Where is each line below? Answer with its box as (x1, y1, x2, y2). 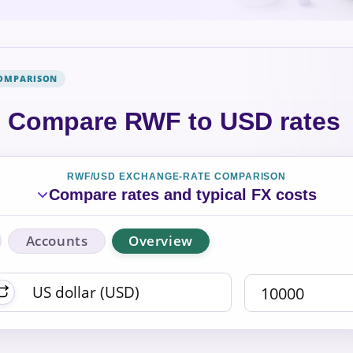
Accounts (25, 231, 88, 250)
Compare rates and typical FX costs (49, 185, 317, 203)
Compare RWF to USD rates (8, 106, 340, 136)
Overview (128, 231, 193, 250)
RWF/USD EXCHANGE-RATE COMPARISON (66, 171, 287, 181)
